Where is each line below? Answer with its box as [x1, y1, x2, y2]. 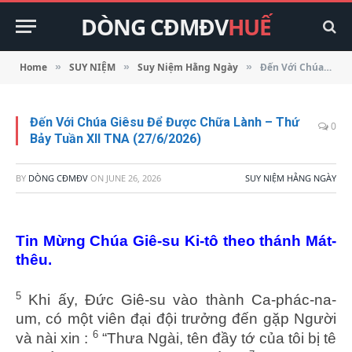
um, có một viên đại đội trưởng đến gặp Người [16, 310, 336, 328]
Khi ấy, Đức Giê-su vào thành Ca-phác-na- [21, 291, 336, 309]
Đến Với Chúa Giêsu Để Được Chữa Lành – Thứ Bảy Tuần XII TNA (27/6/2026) [260, 60, 324, 74]
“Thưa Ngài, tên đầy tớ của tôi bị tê [97, 330, 337, 347]
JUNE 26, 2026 [106, 172, 161, 184]
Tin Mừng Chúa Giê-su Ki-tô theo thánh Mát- [16, 233, 336, 249]
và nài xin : [16, 330, 93, 347]
